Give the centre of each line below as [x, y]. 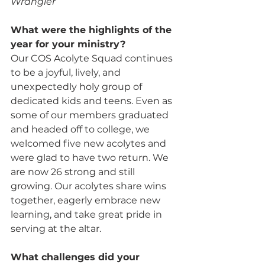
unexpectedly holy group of [77, 86]
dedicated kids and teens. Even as [93, 101]
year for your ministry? [70, 44]
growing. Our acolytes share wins [90, 186]
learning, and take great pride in [88, 214]
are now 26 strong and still [74, 172]
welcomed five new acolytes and [90, 143]
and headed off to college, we [81, 129]
